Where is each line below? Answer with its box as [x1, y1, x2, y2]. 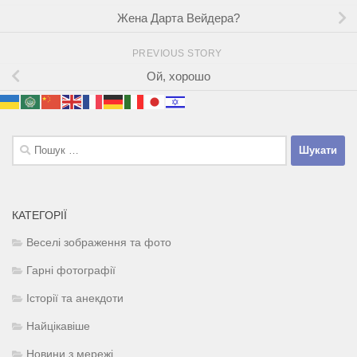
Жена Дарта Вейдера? [117, 11, 240, 25]
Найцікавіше [26, 320, 90, 332]
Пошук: [11, 136, 51, 151]
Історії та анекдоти [26, 292, 124, 304]
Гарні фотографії [26, 264, 116, 277]
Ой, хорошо [147, 69, 210, 84]
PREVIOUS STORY [131, 47, 226, 59]
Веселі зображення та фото [26, 236, 171, 249]
